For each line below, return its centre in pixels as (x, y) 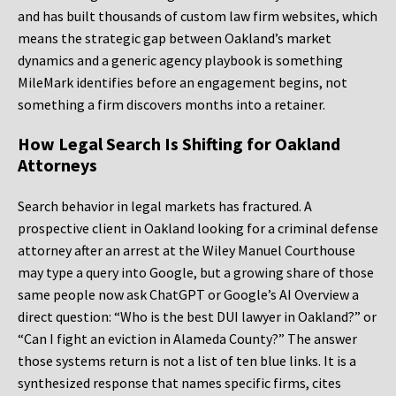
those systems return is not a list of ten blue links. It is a (187, 361)
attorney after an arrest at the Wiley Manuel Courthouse (187, 251)
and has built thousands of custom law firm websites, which (198, 16)
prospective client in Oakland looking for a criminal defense (198, 228)
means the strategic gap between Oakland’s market (175, 38)
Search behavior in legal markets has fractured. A (165, 206)
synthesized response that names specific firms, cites (179, 383)
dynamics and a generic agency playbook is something (180, 61)
